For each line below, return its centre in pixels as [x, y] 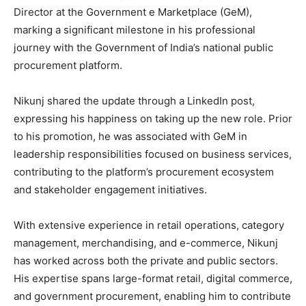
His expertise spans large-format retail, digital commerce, [153, 279]
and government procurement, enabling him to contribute [152, 296]
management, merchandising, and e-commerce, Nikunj [146, 243]
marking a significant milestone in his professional [135, 30]
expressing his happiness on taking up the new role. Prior [153, 119]
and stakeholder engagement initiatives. [110, 190]
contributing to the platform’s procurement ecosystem [144, 172]
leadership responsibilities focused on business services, [153, 154]
